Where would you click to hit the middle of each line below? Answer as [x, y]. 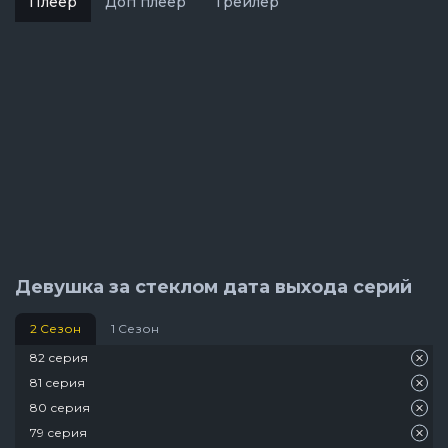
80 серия [60, 407]
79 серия [58, 432]
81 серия [57, 382]
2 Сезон [55, 329]
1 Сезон [135, 329]
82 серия [59, 357]
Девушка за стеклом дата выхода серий [213, 287]
